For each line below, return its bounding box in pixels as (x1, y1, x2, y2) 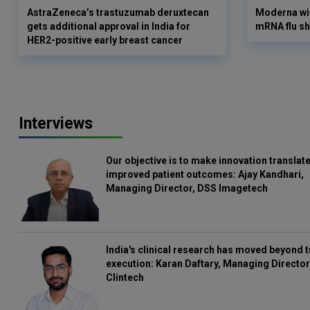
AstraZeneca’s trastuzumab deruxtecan (27, 7, 209, 18)
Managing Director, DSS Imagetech (106, 183, 268, 194)
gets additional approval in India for (27, 21, 190, 32)
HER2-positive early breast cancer (27, 35, 183, 46)
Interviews (19, 114, 93, 133)
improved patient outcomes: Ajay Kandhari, (106, 169, 304, 180)
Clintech (106, 272, 145, 284)
